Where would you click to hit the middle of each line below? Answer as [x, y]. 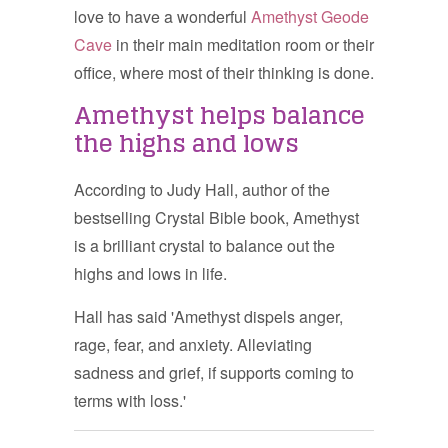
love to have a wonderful [162, 16]
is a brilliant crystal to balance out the [204, 245]
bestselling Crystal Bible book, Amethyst [216, 217]
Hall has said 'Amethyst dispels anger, [208, 316]
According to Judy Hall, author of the [202, 189]
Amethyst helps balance [219, 115]
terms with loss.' [130, 400]
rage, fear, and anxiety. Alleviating [193, 344]
